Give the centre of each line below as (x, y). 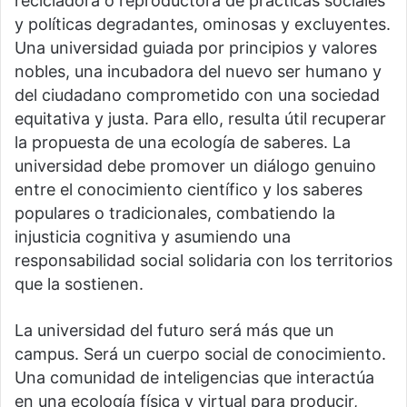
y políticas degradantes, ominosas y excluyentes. (203, 25)
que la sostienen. (79, 284)
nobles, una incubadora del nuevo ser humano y (198, 72)
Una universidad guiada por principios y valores (196, 48)
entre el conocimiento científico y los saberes (189, 190)
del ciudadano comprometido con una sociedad (197, 95)
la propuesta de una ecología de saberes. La (183, 143)
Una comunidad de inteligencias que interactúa (194, 378)
